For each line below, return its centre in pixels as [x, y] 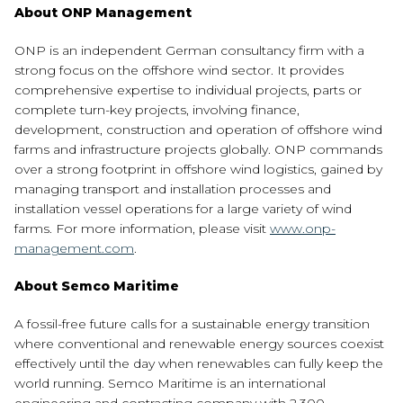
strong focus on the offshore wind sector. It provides [179, 70]
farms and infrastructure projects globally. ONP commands [198, 149]
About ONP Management [103, 13]
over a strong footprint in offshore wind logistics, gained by [198, 169]
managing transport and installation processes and [173, 189]
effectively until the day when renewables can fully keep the [199, 363]
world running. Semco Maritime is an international [170, 383]
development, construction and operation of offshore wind [198, 130]
